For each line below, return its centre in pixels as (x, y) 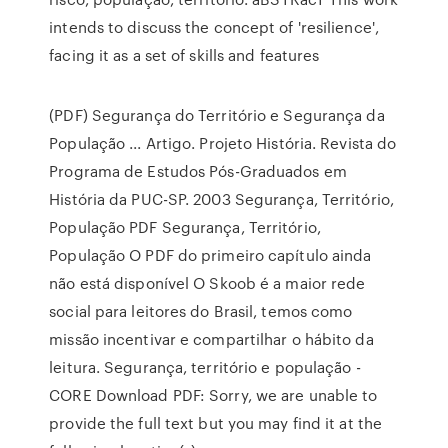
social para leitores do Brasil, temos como (201, 311)
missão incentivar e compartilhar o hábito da (211, 339)
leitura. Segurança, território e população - (205, 367)
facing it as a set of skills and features (184, 55)
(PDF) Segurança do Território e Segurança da (217, 115)
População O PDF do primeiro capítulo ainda (210, 255)
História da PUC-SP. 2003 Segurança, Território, (221, 199)
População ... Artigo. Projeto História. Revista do (223, 143)
